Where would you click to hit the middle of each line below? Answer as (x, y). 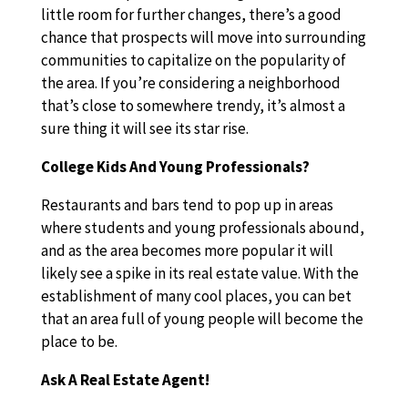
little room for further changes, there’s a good (191, 15)
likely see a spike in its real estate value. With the (199, 273)
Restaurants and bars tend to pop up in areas (187, 205)
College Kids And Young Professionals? (175, 167)
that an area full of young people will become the (202, 319)
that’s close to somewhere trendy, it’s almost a (193, 106)
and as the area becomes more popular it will (187, 250)
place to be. (79, 342)
